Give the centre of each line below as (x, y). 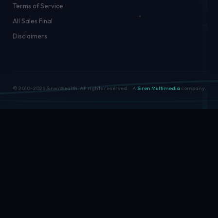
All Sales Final (32, 21)
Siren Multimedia (158, 88)
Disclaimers (30, 36)
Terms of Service (38, 6)
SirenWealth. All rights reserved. (87, 88)
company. (193, 88)
